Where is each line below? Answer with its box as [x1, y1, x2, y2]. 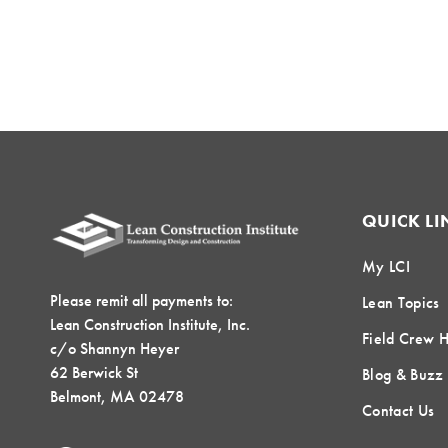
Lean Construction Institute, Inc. [50, 314, 250, 336]
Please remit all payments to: [50, 290, 233, 312]
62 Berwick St [50, 362, 138, 384]
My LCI [362, 256, 410, 278]
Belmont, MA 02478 [50, 386, 184, 408]
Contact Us [362, 400, 435, 422]
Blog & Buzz [362, 364, 444, 386]
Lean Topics [362, 292, 440, 314]
